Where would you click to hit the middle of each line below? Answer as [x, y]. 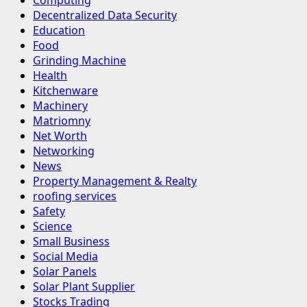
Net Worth [60, 136]
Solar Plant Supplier [84, 287]
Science [52, 226]
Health [50, 76]
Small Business [71, 242]
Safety [49, 211]
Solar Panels [65, 272]
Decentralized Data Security [105, 15]
